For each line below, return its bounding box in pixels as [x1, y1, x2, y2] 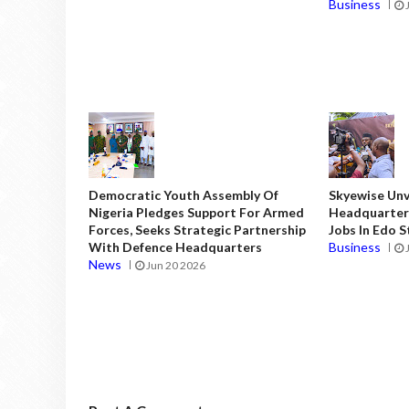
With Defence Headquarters [89, 239, 262, 256]
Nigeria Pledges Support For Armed [89, 204, 304, 221]
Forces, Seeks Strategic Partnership [89, 222, 306, 238]
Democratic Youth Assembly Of [89, 187, 278, 204]
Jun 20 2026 [144, 258, 205, 273]
